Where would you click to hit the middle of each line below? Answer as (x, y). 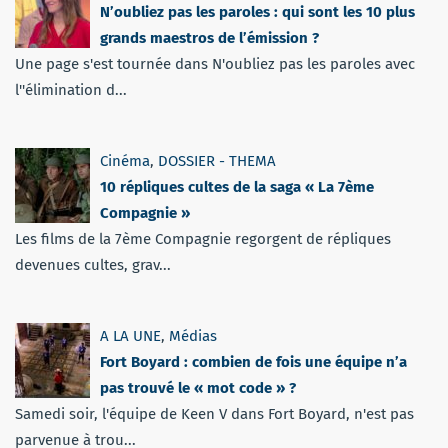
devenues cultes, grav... (93, 264)
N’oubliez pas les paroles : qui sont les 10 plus (257, 11)
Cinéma (125, 160)
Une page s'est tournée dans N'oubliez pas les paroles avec (215, 63)
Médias (193, 335)
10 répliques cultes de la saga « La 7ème (237, 186)
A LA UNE (130, 335)
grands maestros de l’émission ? (209, 37)
